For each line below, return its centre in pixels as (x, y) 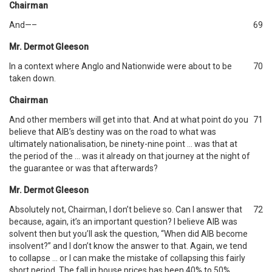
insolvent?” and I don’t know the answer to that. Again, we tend (128, 246)
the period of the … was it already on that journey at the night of (130, 156)
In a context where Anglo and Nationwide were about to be (121, 66)
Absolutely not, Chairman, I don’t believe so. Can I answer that (126, 209)
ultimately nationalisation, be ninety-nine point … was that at (123, 144)
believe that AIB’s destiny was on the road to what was (113, 132)
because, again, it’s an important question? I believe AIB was (123, 222)
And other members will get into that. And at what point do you (129, 120)
